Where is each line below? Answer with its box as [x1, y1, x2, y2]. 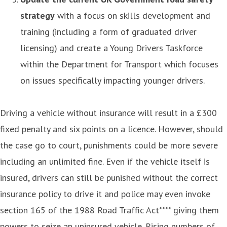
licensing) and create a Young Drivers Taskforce [20, 42, 203, 54]
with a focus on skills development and [55, 9, 210, 21]
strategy [20, 9, 55, 21]
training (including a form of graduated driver [20, 25, 197, 37]
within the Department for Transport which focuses [20, 58, 218, 70]
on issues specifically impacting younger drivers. [20, 74, 205, 86]
